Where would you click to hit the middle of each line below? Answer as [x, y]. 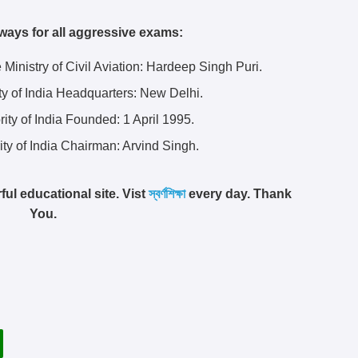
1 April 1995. [158, 119]
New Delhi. [171, 93]
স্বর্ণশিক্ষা [167, 193]
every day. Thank [238, 193]
